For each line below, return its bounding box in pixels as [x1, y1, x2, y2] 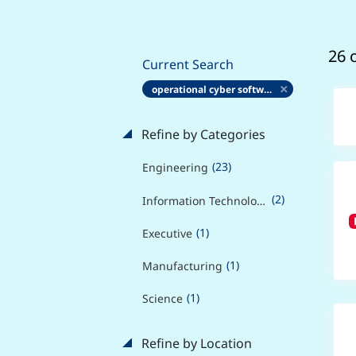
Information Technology [256, 192, 265, 208]
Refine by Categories [137, 126, 265, 143]
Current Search [141, 56, 234, 73]
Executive [141, 225, 192, 241]
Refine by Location [137, 335, 252, 353]
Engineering [141, 160, 208, 176]
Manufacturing [141, 258, 222, 273]
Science [141, 291, 183, 307]
